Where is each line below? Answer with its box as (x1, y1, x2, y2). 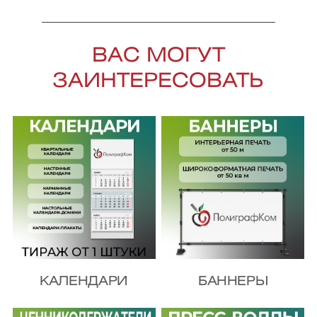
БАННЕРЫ (197, 276, 268, 288)
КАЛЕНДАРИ (40, 276, 128, 288)
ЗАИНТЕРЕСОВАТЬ (52, 73, 265, 91)
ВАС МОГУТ (91, 47, 225, 66)
